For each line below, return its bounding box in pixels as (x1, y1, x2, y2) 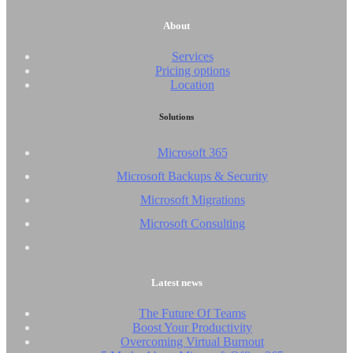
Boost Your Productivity (132, 320, 252, 334)
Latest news (150, 276, 203, 288)
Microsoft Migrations (139, 192, 245, 206)
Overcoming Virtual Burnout (121, 334, 264, 348)
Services (171, 49, 214, 63)
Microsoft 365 (157, 145, 228, 159)
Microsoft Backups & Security (117, 169, 268, 183)
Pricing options (154, 63, 230, 77)
